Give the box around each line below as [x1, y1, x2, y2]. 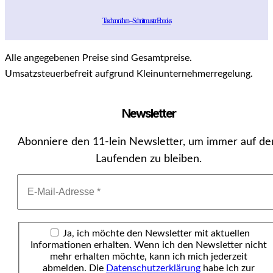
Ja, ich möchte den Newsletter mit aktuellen [60, 228, 250, 238]
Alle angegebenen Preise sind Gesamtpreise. [5, 52, 192, 63]
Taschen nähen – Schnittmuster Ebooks [102, 16, 171, 26]
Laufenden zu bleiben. [96, 154, 202, 165]
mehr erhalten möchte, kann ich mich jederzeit [50, 251, 247, 261]
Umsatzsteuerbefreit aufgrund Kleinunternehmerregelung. [5, 68, 253, 79]
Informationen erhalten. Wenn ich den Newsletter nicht [30, 239, 267, 250]
